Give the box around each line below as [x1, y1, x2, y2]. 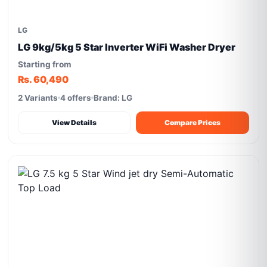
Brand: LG [94, 93, 133, 103]
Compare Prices [164, 118, 221, 127]
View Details [52, 118, 97, 127]
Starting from [18, 60, 72, 69]
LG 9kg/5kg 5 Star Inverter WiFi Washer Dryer [18, 41, 236, 53]
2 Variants [18, 93, 58, 103]
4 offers [60, 93, 92, 103]
